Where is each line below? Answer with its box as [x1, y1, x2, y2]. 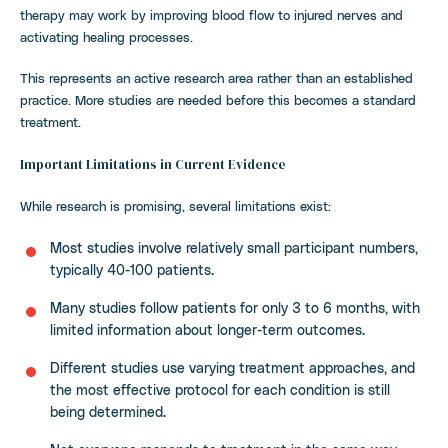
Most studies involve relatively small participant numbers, [50, 238, 418, 256]
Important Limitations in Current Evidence [20, 155, 286, 173]
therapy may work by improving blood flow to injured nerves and [20, 6, 403, 22]
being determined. [50, 402, 166, 420]
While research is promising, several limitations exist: [20, 198, 331, 213]
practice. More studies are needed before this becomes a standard [20, 92, 416, 107]
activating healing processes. [20, 28, 193, 44]
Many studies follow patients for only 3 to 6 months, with [50, 298, 420, 316]
